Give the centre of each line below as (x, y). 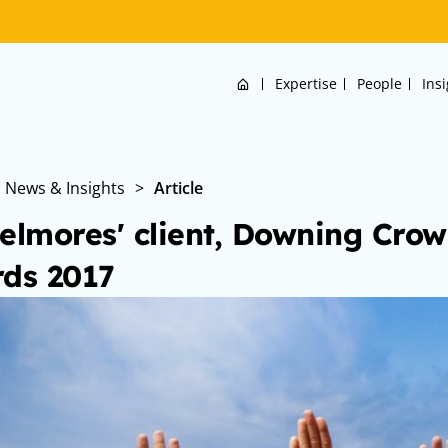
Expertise (305, 83)
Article (178, 188)
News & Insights (65, 188)
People (379, 83)
